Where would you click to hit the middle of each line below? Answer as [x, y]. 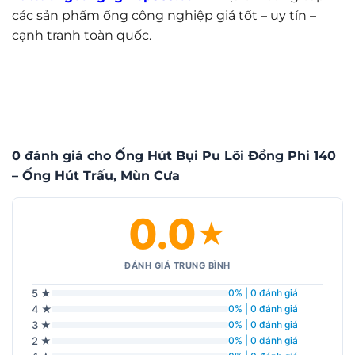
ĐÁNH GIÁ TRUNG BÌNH [177, 265]
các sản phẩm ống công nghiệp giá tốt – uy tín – [164, 16]
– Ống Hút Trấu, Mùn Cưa [96, 175]
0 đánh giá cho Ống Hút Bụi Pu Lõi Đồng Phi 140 [174, 155]
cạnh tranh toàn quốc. [82, 36]
